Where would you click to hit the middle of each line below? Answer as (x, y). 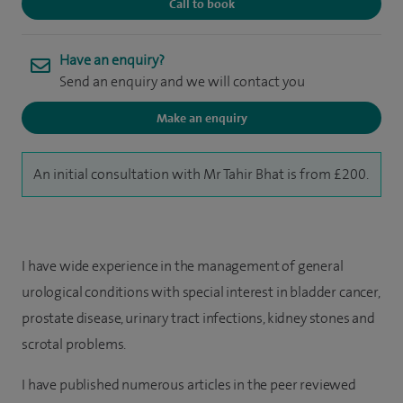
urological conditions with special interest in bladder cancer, (201, 292)
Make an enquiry (201, 118)
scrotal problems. (74, 345)
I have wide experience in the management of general (183, 266)
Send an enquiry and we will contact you (182, 82)
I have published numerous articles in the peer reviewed (189, 385)
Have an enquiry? (112, 60)
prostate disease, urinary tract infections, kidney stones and (198, 318)
